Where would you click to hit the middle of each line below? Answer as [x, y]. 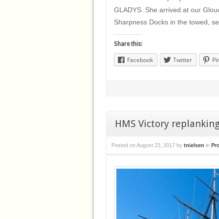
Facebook [140, 60]
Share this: [128, 44]
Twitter [183, 60]
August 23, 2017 [156, 145]
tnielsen [194, 145]
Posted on [123, 145]
